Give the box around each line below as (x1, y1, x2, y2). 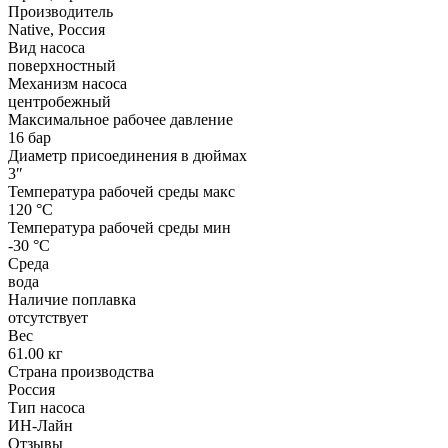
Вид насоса (8, 38, 85, 56)
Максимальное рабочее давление (8, 110, 233, 128)
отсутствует (8, 308, 88, 326)
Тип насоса (8, 398, 85, 416)
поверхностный (8, 56, 116, 74)
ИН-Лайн (8, 416, 73, 434)
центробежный (8, 92, 111, 110)
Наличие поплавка (8, 290, 136, 308)
